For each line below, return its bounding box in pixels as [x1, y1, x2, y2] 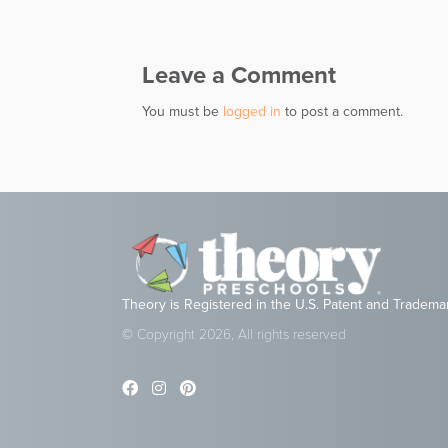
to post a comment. [281, 103, 403, 120]
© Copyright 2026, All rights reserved [122, 326, 346, 344]
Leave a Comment [142, 61, 336, 90]
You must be [142, 103, 223, 120]
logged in [223, 103, 281, 120]
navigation [141, 22, 283, 59]
